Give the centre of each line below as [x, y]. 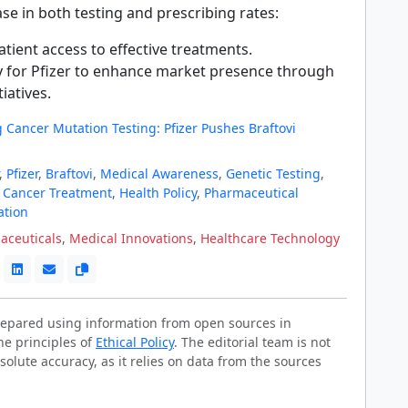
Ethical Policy [135, 342]
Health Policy [158, 192]
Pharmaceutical [251, 192]
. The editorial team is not [252, 342]
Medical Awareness [159, 173]
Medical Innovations [131, 238]
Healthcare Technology [270, 238]
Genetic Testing [273, 173]
